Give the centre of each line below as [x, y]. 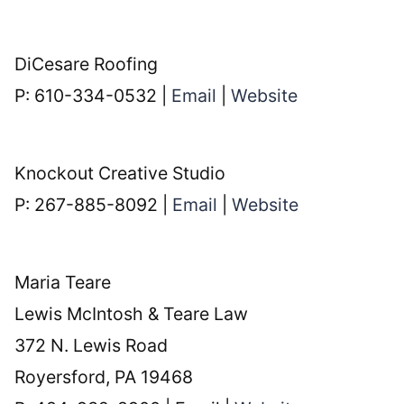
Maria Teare [63, 282]
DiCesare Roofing [87, 64]
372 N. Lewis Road [92, 345]
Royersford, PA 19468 [104, 376]
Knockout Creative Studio [120, 173]
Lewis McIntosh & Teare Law [132, 313]
